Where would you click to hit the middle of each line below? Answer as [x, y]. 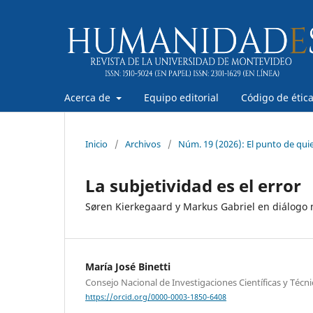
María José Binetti [128, 266]
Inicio [96, 144]
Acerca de [89, 97]
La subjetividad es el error [193, 185]
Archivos [143, 144]
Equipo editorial [181, 97]
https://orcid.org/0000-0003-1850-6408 [156, 297]
